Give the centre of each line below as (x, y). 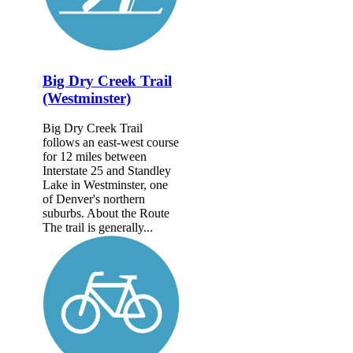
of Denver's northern (94, 199)
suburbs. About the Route (106, 214)
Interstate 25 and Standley (107, 171)
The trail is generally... (98, 228)
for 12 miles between (95, 157)
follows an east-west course (111, 143)
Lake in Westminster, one (105, 185)
